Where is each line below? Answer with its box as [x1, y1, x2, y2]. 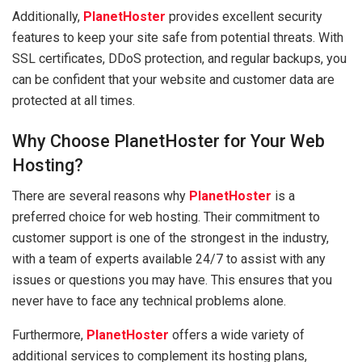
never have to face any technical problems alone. [12, 293, 286, 309]
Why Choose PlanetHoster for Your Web [12, 130, 325, 151]
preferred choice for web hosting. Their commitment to [12, 209, 320, 225]
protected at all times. [12, 92, 135, 108]
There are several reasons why [12, 188, 189, 204]
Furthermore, [12, 327, 86, 343]
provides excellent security [166, 8, 322, 24]
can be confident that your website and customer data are [12, 71, 335, 87]
